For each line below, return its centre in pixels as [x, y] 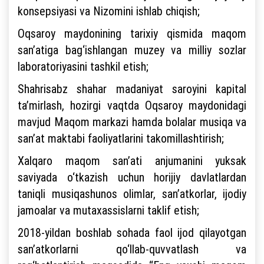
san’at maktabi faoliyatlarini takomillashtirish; [122, 138]
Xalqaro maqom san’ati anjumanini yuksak [132, 161]
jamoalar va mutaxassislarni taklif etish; [110, 210]
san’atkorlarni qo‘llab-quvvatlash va [132, 249]
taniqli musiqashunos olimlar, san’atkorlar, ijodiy [132, 194]
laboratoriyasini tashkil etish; [85, 66]
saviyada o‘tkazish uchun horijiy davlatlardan [132, 177]
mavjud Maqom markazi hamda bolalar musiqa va [132, 122]
